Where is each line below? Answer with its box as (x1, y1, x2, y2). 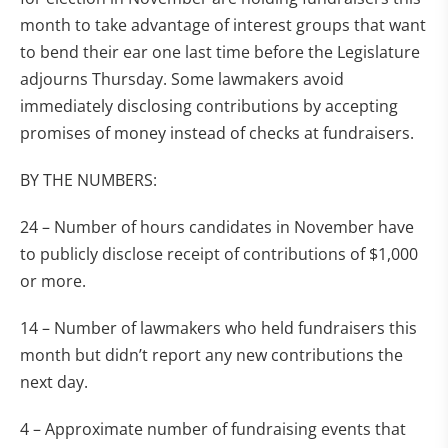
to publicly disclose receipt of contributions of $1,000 (20, 243, 418, 265)
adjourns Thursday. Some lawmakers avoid (20, 68, 344, 90)
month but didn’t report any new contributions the (20, 344, 403, 366)
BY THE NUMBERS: (20, 169, 157, 191)
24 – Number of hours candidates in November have (20, 216, 414, 238)
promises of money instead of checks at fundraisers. (20, 122, 414, 144)
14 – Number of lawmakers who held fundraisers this (20, 317, 417, 339)
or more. (20, 270, 86, 292)
